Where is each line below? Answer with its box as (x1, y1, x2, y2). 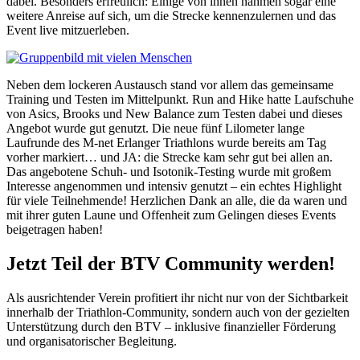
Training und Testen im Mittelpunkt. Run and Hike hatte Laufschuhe (6, 92, 354, 107)
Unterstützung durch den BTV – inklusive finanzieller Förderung (6, 320, 336, 334)
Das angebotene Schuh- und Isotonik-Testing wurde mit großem (6, 165, 331, 179)
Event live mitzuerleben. (6, 23, 129, 38)
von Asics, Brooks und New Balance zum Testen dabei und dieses (6, 107, 342, 121)
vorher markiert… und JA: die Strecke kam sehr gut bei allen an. (6, 150, 333, 165)
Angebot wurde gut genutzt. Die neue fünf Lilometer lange (6, 121, 305, 136)
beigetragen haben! (6, 223, 103, 237)
